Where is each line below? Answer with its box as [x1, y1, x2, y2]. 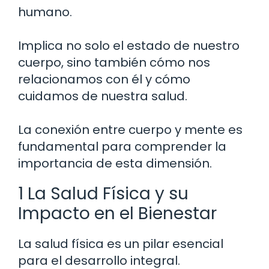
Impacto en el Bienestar [18, 202, 217, 226]
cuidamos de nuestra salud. [18, 88, 187, 105]
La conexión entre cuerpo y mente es [18, 121, 243, 139]
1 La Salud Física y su [18, 182, 189, 206]
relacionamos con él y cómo [18, 71, 190, 88]
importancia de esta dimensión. [18, 155, 212, 172]
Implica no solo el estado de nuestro [18, 37, 240, 55]
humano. [18, 4, 72, 21]
